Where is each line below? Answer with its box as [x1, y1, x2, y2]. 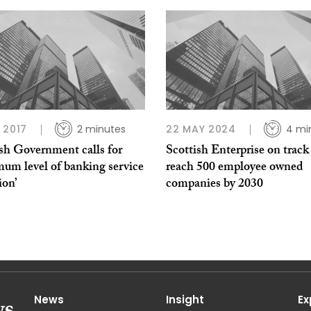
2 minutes [77, 122, 126, 137]
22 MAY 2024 [166, 122, 236, 137]
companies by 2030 [166, 174, 263, 196]
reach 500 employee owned [166, 158, 303, 180]
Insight [166, 292, 204, 308]
